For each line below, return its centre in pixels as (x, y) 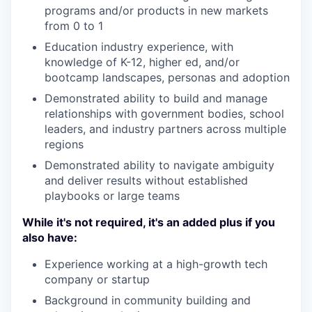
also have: (50, 237)
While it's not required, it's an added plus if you (149, 222)
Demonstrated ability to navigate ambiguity (159, 165)
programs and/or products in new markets (156, 10)
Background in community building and (148, 300)
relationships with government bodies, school (164, 114)
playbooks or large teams (112, 196)
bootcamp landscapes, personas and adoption (167, 77)
